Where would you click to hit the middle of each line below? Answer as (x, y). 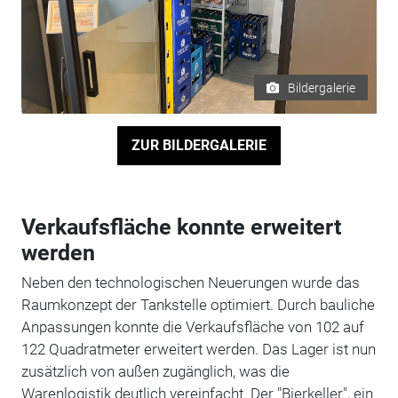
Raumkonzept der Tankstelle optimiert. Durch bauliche (198, 304)
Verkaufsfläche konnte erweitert (181, 227)
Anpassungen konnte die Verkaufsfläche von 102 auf (192, 326)
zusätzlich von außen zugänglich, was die (155, 371)
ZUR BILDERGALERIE (199, 146)
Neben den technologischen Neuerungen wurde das (190, 282)
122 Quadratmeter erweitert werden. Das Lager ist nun (198, 349)
